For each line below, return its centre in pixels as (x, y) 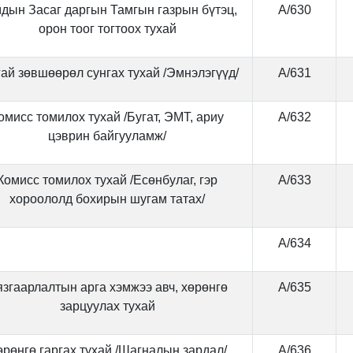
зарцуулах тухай (107, 306)
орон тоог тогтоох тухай (107, 29)
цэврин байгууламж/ (107, 136)
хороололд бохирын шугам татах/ (107, 199)
